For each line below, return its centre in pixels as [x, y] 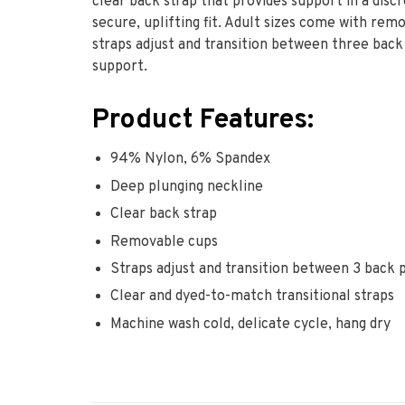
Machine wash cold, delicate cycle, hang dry [250, 324]
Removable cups [164, 242]
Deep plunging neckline [187, 187]
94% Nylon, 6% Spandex [190, 160]
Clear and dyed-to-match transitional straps [252, 297]
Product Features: [203, 121]
